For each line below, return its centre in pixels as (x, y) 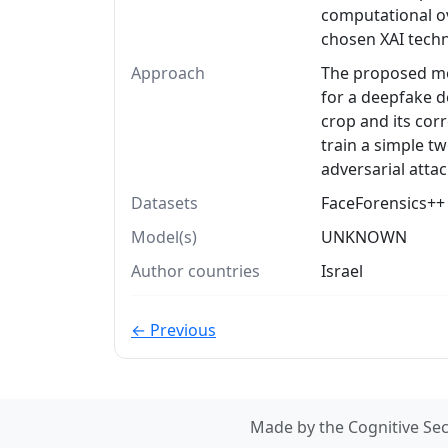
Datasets (164, 203)
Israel (342, 271)
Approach (168, 73)
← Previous (173, 330)
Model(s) (164, 237)
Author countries (195, 271)
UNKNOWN (364, 237)
